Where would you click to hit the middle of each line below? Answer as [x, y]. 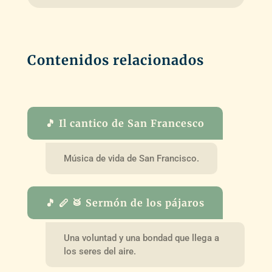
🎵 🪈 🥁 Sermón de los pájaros [125, 202]
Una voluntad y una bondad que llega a [141, 238]
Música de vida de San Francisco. [131, 158]
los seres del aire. [100, 251]
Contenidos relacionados [115, 60]
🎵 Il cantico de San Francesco [125, 124]
